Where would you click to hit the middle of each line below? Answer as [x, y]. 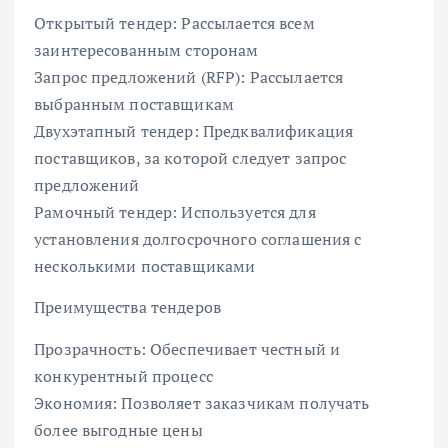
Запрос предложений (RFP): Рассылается [189, 77]
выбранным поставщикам [134, 104]
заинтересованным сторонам [146, 50]
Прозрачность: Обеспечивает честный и [187, 348]
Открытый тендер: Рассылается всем [174, 23]
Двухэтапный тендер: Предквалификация [194, 131]
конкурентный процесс [123, 375]
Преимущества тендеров [128, 307]
